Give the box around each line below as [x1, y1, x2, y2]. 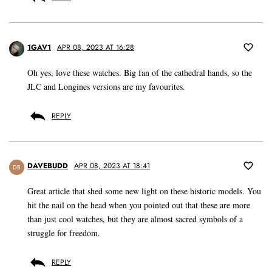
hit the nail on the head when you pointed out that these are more [27, 199, 250, 211]
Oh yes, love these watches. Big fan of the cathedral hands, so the [27, 66, 252, 78]
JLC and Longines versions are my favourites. [27, 80, 185, 92]
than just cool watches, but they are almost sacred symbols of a [27, 212, 243, 225]
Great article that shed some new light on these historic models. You [27, 185, 261, 197]
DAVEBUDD [27, 160, 68, 171]
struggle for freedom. [27, 226, 100, 239]
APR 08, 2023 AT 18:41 [74, 160, 150, 171]
